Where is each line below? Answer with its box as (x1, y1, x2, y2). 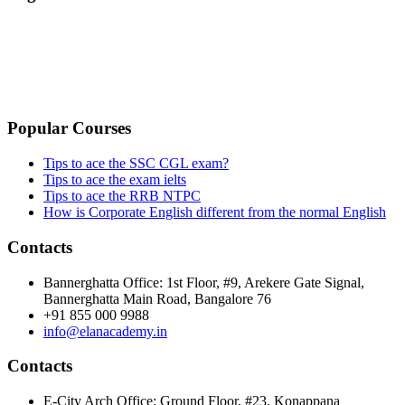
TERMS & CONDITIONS (7, 20, 165, 36)
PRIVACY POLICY (7, 52, 127, 69)
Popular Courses (7, 118, 131, 138)
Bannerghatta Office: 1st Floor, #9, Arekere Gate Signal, (43, 274, 364, 290)
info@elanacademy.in (43, 323, 167, 339)
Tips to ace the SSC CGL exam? (43, 155, 229, 172)
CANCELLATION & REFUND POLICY (7, 85, 255, 101)
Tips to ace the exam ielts (43, 172, 186, 188)
